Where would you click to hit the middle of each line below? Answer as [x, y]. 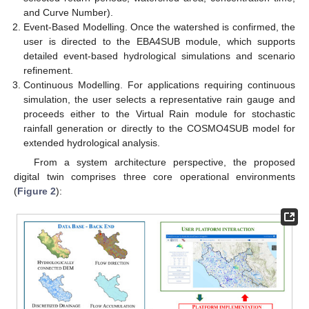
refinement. [49, 70]
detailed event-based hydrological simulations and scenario [159, 56]
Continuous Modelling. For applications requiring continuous [159, 84]
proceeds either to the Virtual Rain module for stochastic [159, 113]
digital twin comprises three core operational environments [154, 176]
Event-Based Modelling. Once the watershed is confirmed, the [159, 27]
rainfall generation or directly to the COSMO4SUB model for [159, 128]
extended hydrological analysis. [92, 142]
